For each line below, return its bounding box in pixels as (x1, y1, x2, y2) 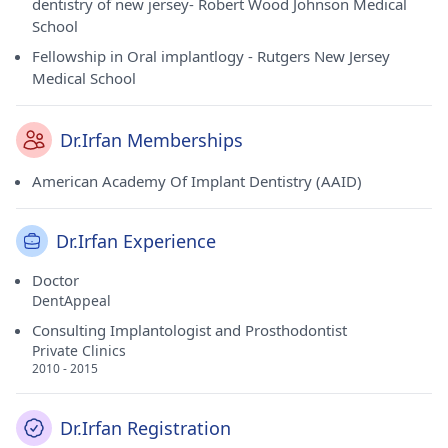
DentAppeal (32, 291, 111, 310)
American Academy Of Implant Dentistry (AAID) (32, 171, 362, 191)
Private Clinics (32, 341, 126, 360)
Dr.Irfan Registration (60, 416, 231, 440)
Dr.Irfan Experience (56, 229, 216, 253)
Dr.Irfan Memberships (60, 128, 243, 152)
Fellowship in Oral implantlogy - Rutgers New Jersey (32, 46, 390, 66)
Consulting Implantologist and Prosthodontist (32, 320, 347, 340)
